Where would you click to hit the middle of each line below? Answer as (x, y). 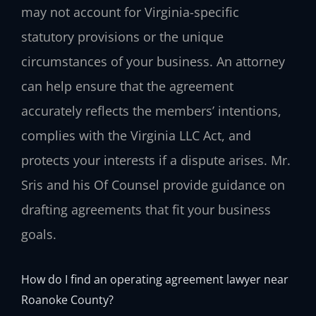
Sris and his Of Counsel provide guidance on (153, 184)
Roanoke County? (67, 300)
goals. (39, 234)
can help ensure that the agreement (127, 86)
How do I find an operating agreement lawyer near (155, 279)
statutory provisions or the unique (122, 36)
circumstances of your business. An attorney (153, 61)
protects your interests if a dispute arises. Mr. (156, 160)
